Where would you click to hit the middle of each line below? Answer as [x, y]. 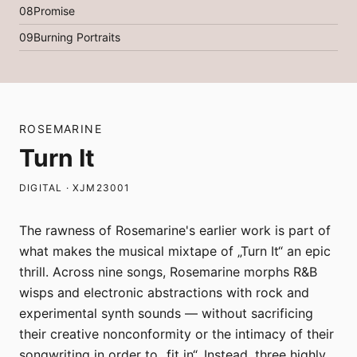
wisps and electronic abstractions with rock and [164, 293]
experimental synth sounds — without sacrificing [166, 314]
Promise [54, 11]
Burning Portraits [77, 37]
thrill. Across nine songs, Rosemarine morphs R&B [168, 272]
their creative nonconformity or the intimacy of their [177, 334]
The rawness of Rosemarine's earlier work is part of [175, 231]
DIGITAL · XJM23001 [75, 188]
